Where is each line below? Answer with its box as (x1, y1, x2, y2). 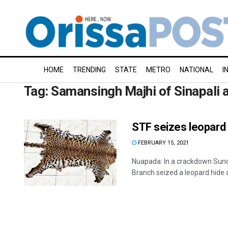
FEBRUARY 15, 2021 (136, 139, 189, 146)
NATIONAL (180, 66, 213, 74)
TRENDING (73, 66, 106, 74)
